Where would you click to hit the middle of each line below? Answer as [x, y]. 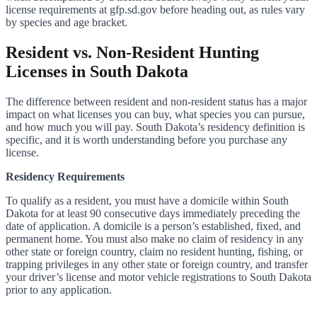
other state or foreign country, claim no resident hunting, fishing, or [154, 252]
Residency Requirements [65, 177]
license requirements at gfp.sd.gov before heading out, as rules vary [155, 10]
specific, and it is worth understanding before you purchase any [146, 140]
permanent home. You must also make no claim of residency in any [155, 239]
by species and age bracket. [67, 23]
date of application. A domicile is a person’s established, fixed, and [153, 226]
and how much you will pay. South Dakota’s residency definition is [155, 127]
